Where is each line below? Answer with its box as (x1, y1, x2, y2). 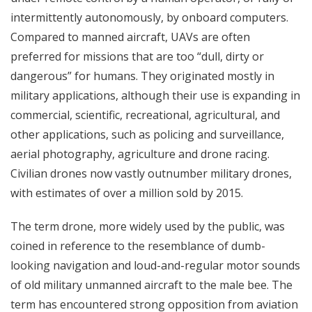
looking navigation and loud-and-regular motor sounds (10, 258, 300, 273)
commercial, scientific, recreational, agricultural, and (10, 107, 280, 123)
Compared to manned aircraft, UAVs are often (10, 29, 250, 45)
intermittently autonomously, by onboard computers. (10, 10, 288, 25)
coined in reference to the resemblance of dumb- (10, 238, 265, 253)
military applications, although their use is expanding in (10, 88, 300, 103)
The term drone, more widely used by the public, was (10, 219, 285, 234)
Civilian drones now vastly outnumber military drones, (10, 166, 292, 181)
